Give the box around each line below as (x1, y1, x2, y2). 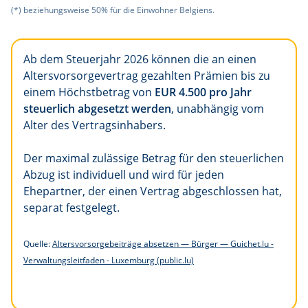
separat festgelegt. (23, 200, 122, 216)
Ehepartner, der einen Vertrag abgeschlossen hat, (23, 184, 282, 199)
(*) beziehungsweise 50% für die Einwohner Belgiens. (11, 4, 214, 16)
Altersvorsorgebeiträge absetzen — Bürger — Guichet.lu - (52, 238, 274, 250)
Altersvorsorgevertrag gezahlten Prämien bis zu (23, 68, 270, 84)
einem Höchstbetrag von (23, 85, 155, 100)
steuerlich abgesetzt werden (23, 101, 171, 117)
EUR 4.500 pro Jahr (155, 85, 252, 100)
